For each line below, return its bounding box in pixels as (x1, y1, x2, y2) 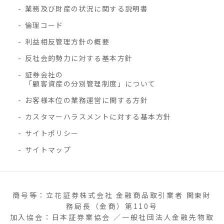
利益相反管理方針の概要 (24, 36, 110, 47)
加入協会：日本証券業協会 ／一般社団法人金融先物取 (9, 212, 214, 222)
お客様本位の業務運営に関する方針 (24, 95, 148, 105)
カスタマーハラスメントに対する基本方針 (24, 111, 171, 122)
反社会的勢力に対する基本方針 (24, 53, 133, 63)
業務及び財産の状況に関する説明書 (24, 3, 148, 14)
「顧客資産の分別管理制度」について (24, 78, 156, 89)
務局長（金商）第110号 (66, 201, 158, 211)
